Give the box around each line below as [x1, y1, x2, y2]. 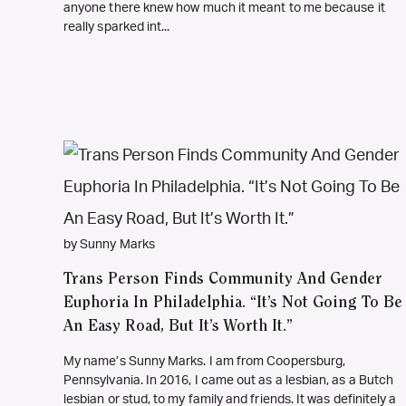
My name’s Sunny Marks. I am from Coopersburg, [63, 355, 346, 369]
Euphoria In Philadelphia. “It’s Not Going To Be [63, 295, 402, 313]
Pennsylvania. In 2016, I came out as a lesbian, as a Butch [63, 374, 394, 388]
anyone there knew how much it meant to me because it [63, 2, 385, 14]
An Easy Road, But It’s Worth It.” [63, 319, 293, 336]
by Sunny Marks [63, 238, 155, 252]
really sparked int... [63, 21, 170, 34]
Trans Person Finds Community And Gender [63, 272, 382, 289]
